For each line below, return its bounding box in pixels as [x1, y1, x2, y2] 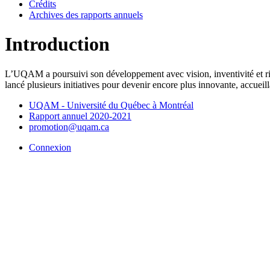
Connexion [29, 142, 71, 152]
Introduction [5, 33, 110, 55]
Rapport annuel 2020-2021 [29, 110, 131, 121]
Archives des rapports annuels [29, 10, 143, 20]
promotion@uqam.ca [29, 121, 109, 132]
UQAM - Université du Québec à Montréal [29, 99, 193, 110]
